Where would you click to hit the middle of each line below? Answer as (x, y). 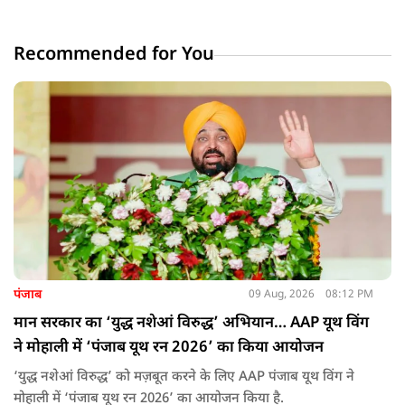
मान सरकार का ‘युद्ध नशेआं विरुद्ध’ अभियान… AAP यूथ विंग (191, 323)
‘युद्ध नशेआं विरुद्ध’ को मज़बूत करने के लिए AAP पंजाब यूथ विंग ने (184, 377)
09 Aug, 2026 (281, 295)
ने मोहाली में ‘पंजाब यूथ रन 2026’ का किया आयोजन (169, 348)
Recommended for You (114, 55)
